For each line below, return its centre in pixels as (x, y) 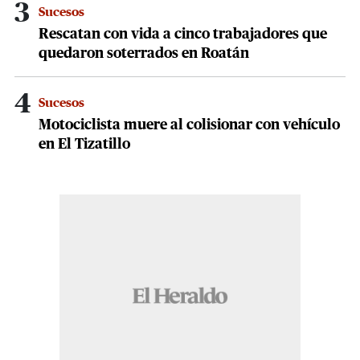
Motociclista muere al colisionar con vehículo (189, 126)
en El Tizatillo (84, 145)
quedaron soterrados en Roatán (144, 54)
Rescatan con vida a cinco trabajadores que (183, 35)
